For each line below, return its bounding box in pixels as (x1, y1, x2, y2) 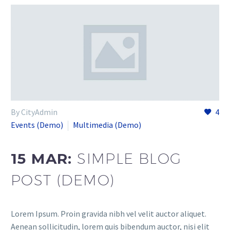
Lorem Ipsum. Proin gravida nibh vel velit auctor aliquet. (11, 208, 206, 219)
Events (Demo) (11, 120, 63, 130)
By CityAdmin (11, 107, 57, 118)
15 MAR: (11, 150, 78, 167)
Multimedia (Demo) (73, 120, 141, 130)
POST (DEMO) (11, 171, 115, 188)
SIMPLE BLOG (77, 150, 182, 167)
